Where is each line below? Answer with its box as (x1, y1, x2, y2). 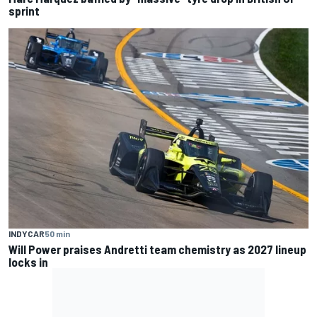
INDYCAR (8, 228, 45, 238)
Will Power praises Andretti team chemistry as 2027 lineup (8, 241, 306, 256)
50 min (45, 228, 70, 238)
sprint (8, 4, 40, 18)
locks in (8, 254, 48, 269)
